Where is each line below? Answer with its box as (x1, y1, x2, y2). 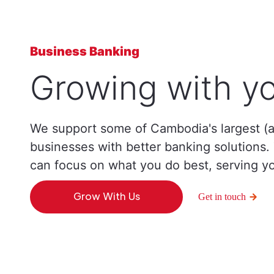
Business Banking (30, 44, 139, 59)
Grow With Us (73, 190, 140, 202)
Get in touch (198, 191, 246, 202)
